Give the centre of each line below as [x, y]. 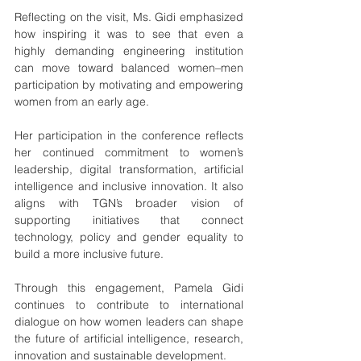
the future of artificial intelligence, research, [129, 338]
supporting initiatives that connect [129, 220]
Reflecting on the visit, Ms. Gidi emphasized [129, 17]
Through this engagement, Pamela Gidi [129, 288]
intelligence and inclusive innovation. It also [129, 186]
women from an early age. [82, 102]
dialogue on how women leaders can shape [129, 322]
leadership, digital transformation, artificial [129, 169]
